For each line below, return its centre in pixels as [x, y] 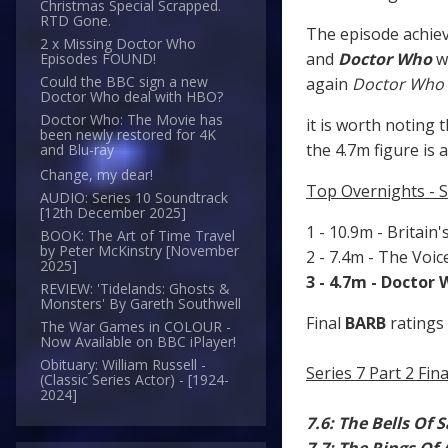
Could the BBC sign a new [124, 82]
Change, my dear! [96, 175]
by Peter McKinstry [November [139, 251]
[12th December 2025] [113, 213]
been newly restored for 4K [128, 135]
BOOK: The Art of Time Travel [137, 236]
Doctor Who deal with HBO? [131, 97]
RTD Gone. [75, 21]
